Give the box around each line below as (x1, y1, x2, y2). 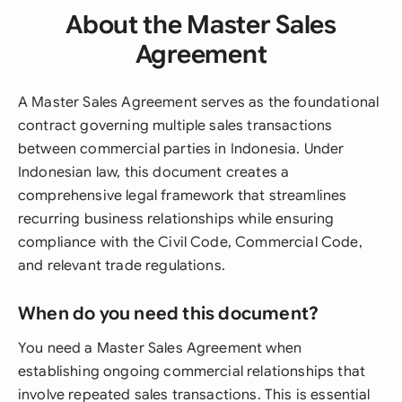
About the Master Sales (66, 9, 336, 40)
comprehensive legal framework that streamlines (18, 187, 347, 205)
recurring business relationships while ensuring (18, 210, 335, 228)
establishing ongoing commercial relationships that (18, 363, 366, 380)
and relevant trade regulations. (18, 257, 225, 275)
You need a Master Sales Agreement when (18, 339, 302, 357)
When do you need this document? (18, 302, 319, 325)
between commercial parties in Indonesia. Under (18, 140, 345, 158)
